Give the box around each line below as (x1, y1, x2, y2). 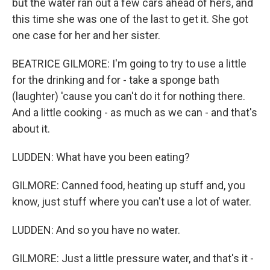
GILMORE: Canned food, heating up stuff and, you (12, 179, 245, 192)
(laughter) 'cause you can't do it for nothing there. (12, 90, 245, 102)
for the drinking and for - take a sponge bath (12, 74, 219, 86)
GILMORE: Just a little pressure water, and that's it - (12, 252, 254, 265)
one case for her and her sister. (12, 29, 160, 42)
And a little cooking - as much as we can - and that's (12, 106, 257, 119)
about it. (12, 122, 50, 135)
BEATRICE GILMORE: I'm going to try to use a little (12, 57, 246, 70)
